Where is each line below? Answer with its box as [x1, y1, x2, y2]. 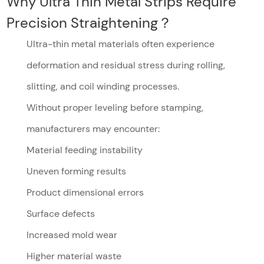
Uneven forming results [27, 164, 127, 177]
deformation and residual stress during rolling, [27, 58, 226, 71]
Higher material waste [27, 249, 122, 262]
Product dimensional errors [27, 186, 144, 199]
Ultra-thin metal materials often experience [27, 37, 215, 50]
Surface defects [27, 207, 95, 220]
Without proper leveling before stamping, [27, 101, 204, 114]
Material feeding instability [27, 143, 143, 156]
